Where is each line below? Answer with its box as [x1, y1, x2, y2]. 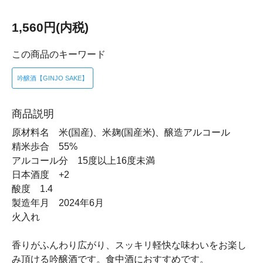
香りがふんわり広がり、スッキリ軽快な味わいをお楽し [12, 240, 247, 250]
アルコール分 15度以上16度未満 [12, 156, 155, 166]
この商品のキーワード [12, 49, 106, 59]
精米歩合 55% [12, 141, 77, 151]
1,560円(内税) [12, 21, 89, 34]
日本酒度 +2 [12, 170, 69, 180]
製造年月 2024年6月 [12, 198, 104, 208]
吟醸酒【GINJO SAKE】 [17, 75, 88, 82]
